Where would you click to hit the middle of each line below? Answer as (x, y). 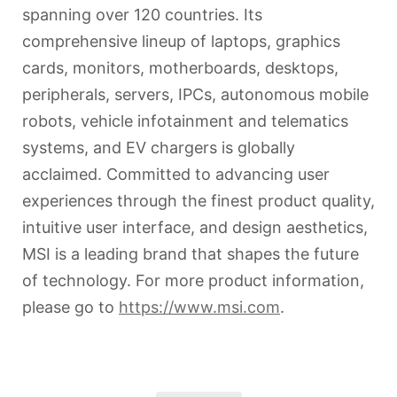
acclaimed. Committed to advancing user (176, 174)
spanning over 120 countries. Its (142, 14)
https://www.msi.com (199, 307)
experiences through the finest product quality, (198, 200)
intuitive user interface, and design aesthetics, (195, 227)
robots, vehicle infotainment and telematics (185, 121)
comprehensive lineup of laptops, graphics (181, 41)
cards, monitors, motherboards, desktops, (180, 67)
